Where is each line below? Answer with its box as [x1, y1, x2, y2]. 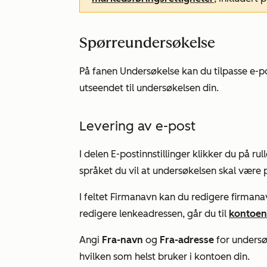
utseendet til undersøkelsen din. [79, 82, 219, 94]
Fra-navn [102, 234, 145, 246]
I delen [79, 148, 111, 160]
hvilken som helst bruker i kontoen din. [79, 251, 250, 263]
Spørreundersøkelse [79, 34, 215, 52]
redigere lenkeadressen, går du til [79, 208, 229, 220]
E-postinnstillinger [111, 148, 193, 160]
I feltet [79, 191, 110, 203]
